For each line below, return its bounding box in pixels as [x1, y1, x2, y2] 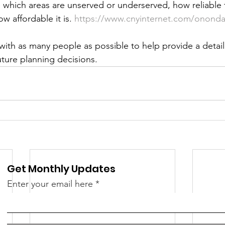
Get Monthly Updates [7, 162, 116, 176]
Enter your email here [7, 178, 93, 190]
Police [93, 1, 118, 13]
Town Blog [138, 1, 180, 13]
